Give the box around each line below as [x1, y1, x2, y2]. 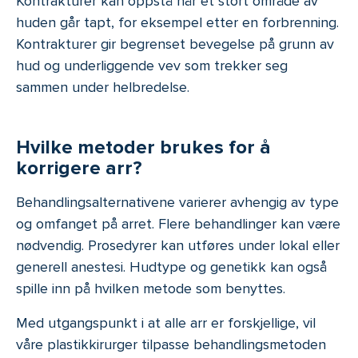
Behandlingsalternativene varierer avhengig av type [16, 193, 339, 211]
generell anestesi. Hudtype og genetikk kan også [16, 257, 327, 276]
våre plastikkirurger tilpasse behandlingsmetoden [16, 335, 326, 353]
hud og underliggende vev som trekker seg [16, 56, 288, 74]
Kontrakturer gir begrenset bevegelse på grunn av [16, 34, 334, 53]
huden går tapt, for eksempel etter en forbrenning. [16, 13, 339, 31]
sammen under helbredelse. [16, 78, 193, 96]
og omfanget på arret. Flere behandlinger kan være [16, 214, 340, 233]
